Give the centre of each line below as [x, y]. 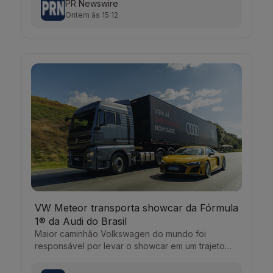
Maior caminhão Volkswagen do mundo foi [120, 234]
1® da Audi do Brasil [81, 221]
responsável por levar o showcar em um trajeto [130, 246]
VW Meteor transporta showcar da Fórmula [136, 208]
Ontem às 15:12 [92, 15]
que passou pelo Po [76, 258]
